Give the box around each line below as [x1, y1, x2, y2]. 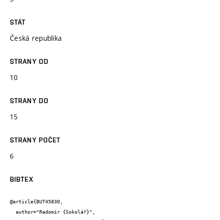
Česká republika [10, 33, 62, 43]
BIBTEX [10, 175, 33, 183]
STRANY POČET [10, 136, 61, 144]
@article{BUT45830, [10, 199, 63, 205]
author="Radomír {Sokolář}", [10, 209, 16, 215]
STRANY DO [10, 96, 49, 105]
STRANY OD [10, 57, 49, 65]
